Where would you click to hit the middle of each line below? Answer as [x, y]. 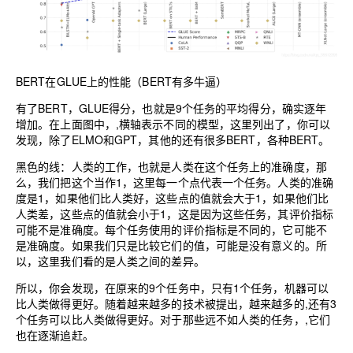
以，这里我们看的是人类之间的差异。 [110, 260]
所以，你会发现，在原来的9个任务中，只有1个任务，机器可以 [173, 287]
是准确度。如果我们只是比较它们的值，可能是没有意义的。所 [171, 245]
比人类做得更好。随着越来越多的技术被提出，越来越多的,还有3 [176, 303]
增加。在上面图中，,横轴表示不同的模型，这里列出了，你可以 [173, 123]
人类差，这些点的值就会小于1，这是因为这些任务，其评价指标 [175, 213]
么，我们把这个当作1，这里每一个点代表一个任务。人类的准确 [175, 182]
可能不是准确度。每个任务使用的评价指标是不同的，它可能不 [171, 229]
